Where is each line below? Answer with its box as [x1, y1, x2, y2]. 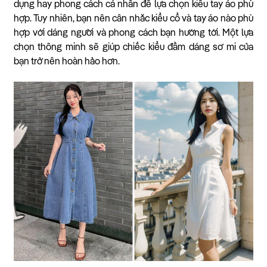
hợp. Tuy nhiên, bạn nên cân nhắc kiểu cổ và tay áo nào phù [14, 14, 253, 24]
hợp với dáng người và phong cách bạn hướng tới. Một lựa [14, 28, 253, 38]
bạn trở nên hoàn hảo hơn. [14, 57, 120, 67]
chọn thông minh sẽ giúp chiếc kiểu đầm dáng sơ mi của [14, 42, 253, 52]
